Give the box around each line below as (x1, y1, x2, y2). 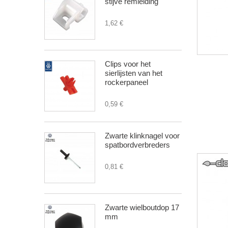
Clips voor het (105, 60, 151, 69)
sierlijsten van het (105, 69, 162, 78)
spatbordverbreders (105, 140, 170, 150)
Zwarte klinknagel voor (105, 131, 180, 140)
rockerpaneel (105, 78, 148, 87)
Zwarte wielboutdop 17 (105, 203, 179, 212)
